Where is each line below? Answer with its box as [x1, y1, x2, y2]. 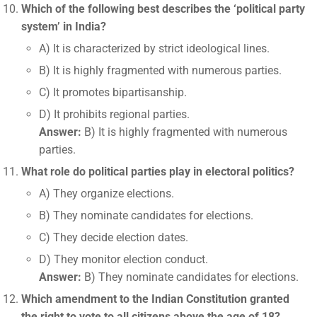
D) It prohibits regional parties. [39, 108, 190, 121]
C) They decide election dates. [39, 231, 188, 244]
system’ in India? [21, 20, 106, 33]
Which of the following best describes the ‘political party [21, 2, 305, 16]
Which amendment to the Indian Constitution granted [21, 292, 289, 306]
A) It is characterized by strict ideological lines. [39, 42, 270, 55]
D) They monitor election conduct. [39, 253, 208, 266]
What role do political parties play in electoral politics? [21, 165, 294, 178]
